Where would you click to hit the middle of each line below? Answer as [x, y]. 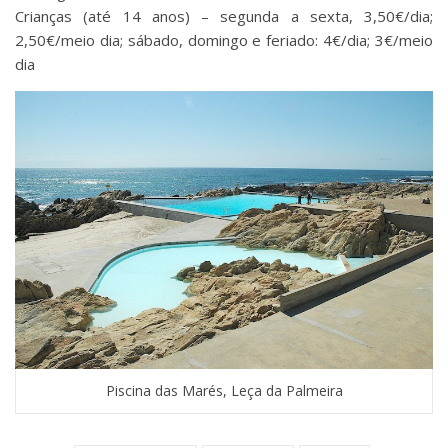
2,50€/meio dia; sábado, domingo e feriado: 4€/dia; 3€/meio [224, 39]
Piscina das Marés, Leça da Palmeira [224, 390]
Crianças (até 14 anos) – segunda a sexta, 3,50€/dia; [224, 15]
